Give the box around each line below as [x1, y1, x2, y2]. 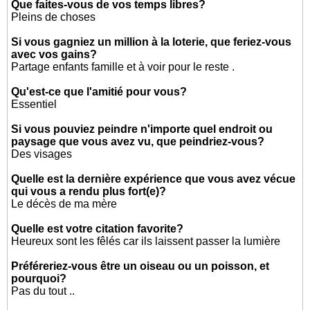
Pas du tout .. [11, 285, 75, 297]
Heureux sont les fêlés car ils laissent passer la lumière [11, 235, 281, 247]
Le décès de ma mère [11, 198, 118, 210]
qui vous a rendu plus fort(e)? [11, 185, 167, 197]
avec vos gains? [11, 48, 98, 60]
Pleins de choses [11, 11, 96, 23]
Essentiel [11, 98, 57, 110]
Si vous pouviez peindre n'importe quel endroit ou [11, 123, 273, 135]
